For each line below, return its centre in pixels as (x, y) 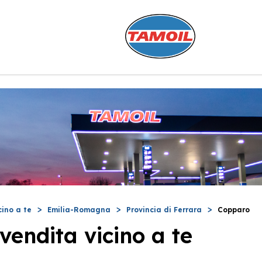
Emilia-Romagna (79, 209)
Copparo (234, 209)
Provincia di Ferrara (164, 209)
